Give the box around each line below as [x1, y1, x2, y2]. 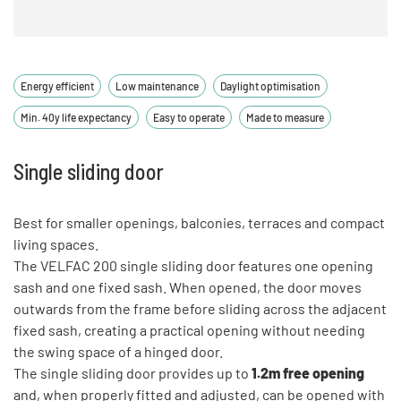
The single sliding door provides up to [13, 363, 252, 381]
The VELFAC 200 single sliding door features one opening [13, 256, 373, 274]
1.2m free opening [252, 363, 364, 381]
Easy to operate [153, 110, 225, 124]
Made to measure [246, 110, 324, 124]
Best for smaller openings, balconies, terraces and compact [13, 213, 385, 231]
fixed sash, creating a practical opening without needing [13, 320, 365, 338]
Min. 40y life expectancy [21, 110, 132, 124]
